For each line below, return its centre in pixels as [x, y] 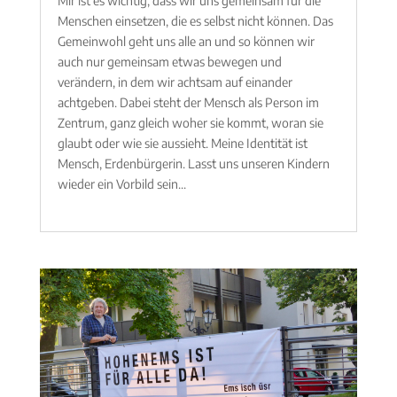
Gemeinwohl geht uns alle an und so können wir [186, 41]
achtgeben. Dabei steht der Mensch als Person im [188, 102]
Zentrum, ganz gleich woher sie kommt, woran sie [190, 122]
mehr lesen [86, 204]
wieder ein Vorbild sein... [121, 183]
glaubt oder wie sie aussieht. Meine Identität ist [182, 143]
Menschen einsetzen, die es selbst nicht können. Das [195, 20]
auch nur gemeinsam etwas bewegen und [169, 61]
